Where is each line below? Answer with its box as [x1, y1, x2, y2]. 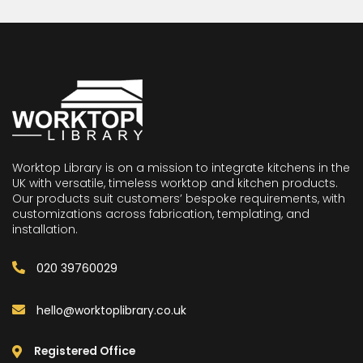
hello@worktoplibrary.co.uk [36, 302, 186, 318]
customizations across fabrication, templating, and [12, 206, 310, 222]
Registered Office [34, 343, 135, 359]
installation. [12, 221, 78, 237]
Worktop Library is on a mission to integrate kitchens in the [12, 160, 350, 176]
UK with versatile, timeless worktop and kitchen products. [12, 175, 338, 191]
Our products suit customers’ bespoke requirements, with [12, 190, 345, 207]
